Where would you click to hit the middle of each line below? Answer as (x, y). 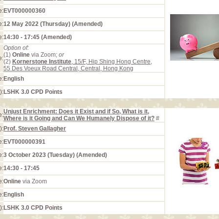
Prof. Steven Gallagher (35, 129)
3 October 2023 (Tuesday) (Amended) (55, 155)
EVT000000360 (24, 11)
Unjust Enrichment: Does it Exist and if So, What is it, (76, 111)
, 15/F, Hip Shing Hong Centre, (112, 62)
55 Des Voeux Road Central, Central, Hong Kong (68, 68)
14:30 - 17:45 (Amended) (38, 37)
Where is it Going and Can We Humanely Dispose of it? (79, 118)
